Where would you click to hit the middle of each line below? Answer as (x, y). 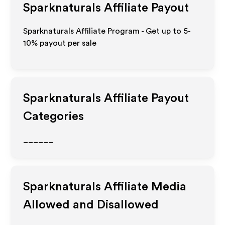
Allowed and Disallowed (91, 205)
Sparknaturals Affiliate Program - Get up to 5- (107, 31)
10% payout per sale (60, 43)
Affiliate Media (144, 187)
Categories (54, 117)
